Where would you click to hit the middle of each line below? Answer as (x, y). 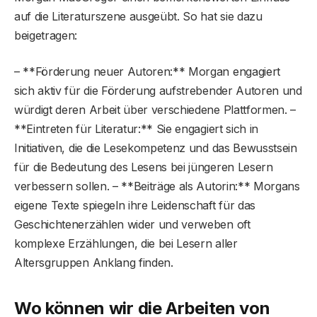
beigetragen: (46, 36)
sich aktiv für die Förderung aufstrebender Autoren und (158, 91)
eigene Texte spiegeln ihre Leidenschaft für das (135, 206)
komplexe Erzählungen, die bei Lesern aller (126, 244)
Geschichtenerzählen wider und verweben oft (132, 225)
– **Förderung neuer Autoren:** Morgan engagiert (147, 72)
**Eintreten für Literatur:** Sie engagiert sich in (136, 129)
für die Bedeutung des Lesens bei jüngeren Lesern (144, 167)
